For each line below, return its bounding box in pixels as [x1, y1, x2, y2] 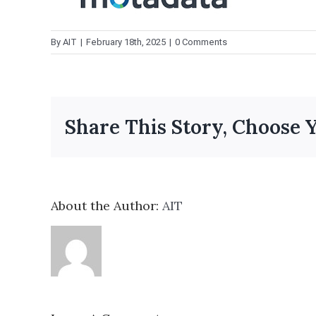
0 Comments [175, 37, 227, 47]
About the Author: [51, 197, 162, 214]
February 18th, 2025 [86, 37, 166, 47]
